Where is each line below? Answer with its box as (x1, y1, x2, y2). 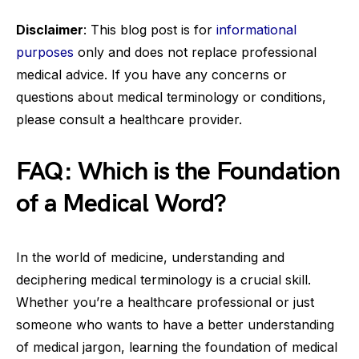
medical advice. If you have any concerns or (16, 67, 287, 83)
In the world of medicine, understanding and (16, 249, 284, 265)
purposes (16, 44, 74, 60)
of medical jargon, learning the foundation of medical (16, 339, 337, 355)
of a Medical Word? (16, 188, 227, 220)
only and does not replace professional (74, 44, 317, 60)
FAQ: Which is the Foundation (16, 156, 341, 188)
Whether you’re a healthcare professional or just (16, 294, 314, 310)
